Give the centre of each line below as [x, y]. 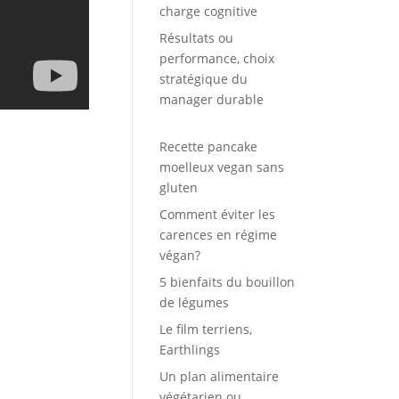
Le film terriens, [206, 330]
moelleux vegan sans [222, 167]
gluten [179, 188]
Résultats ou [197, 38]
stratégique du [204, 79]
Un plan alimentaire [220, 377]
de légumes [195, 303]
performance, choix [217, 59]
